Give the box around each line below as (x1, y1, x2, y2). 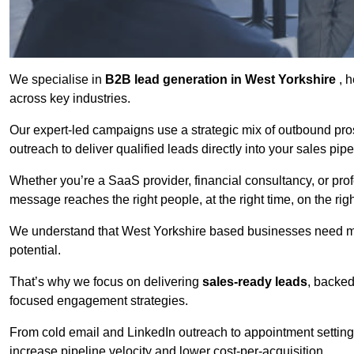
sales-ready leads (202, 275, 307, 289)
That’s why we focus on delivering (9, 275, 202, 289)
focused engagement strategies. (9, 294, 191, 308)
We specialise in (9, 73, 105, 87)
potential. (9, 243, 64, 258)
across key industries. (9, 92, 134, 106)
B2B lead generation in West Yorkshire (105, 73, 339, 87)
